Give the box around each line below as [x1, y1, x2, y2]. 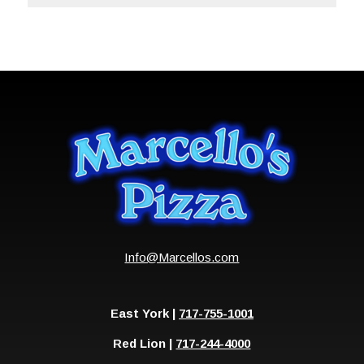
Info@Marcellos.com [124, 249, 240, 264]
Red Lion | [113, 336, 176, 350]
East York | [110, 306, 179, 321]
